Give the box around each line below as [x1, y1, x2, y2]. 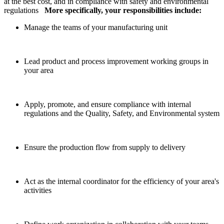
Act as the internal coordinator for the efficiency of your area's [24, 176, 219, 185]
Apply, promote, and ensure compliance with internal [24, 99, 191, 108]
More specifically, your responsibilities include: [44, 5, 201, 14]
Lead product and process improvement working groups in [24, 56, 208, 65]
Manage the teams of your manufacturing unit [24, 22, 167, 31]
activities [24, 185, 51, 194]
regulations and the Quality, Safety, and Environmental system [24, 108, 219, 117]
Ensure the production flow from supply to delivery [24, 142, 185, 151]
